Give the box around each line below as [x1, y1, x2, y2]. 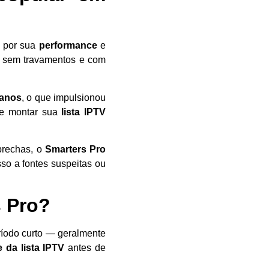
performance [38, 40, 97, 51]
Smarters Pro [44, 144, 106, 154]
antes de [64, 243, 106, 253]
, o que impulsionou [21, 92, 106, 103]
